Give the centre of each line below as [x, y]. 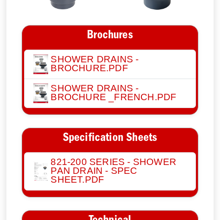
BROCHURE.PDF [89, 68]
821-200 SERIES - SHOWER [113, 162]
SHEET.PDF [78, 179]
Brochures [110, 36]
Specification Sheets [110, 139]
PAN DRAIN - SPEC [94, 170]
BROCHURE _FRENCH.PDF [114, 97]
